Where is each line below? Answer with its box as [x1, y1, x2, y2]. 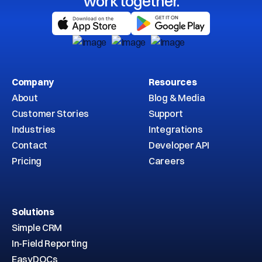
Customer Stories [12, 108, 89, 120]
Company [12, 76, 54, 88]
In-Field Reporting [12, 237, 88, 250]
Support [149, 108, 183, 120]
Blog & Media [149, 92, 205, 104]
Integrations [149, 123, 203, 136]
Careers [149, 155, 185, 167]
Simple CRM [12, 222, 62, 234]
